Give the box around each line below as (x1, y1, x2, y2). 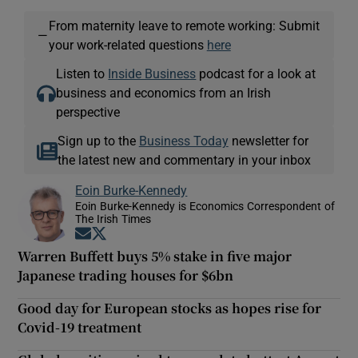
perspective (56, 105, 121, 118)
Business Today (138, 133, 229, 147)
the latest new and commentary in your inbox (57, 153, 311, 166)
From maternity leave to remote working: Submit (48, 18, 320, 32)
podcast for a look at (196, 66, 316, 80)
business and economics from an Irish (56, 86, 272, 99)
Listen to (56, 66, 109, 80)
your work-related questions (48, 38, 207, 51)
